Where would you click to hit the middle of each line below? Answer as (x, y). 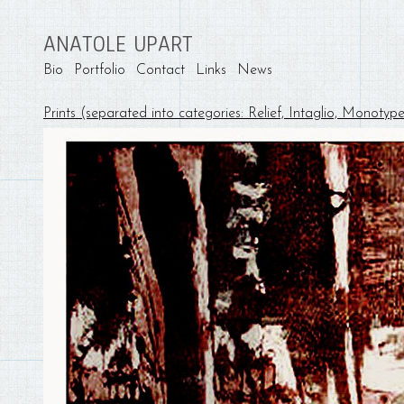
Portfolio (100, 70)
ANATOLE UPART (118, 44)
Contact (161, 70)
